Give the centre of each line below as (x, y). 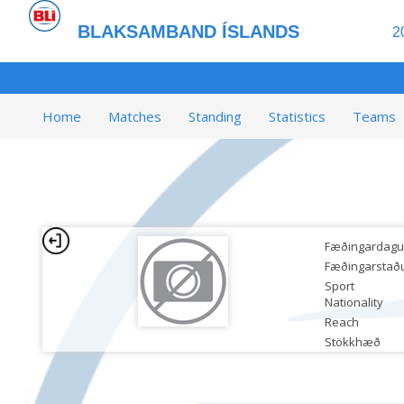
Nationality (353, 302)
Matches (135, 116)
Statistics (297, 116)
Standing (215, 116)
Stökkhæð (352, 342)
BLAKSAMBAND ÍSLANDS (188, 32)
